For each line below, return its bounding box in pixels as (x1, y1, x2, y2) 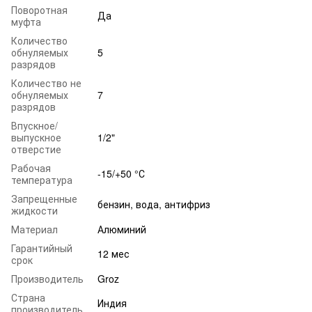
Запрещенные (11, 192, 77, 206)
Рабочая (11, 161, 51, 175)
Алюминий (97, 222, 146, 237)
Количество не (11, 76, 81, 91)
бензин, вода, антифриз (97, 197, 210, 212)
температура (11, 173, 72, 187)
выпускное (11, 130, 61, 145)
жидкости (11, 203, 58, 218)
